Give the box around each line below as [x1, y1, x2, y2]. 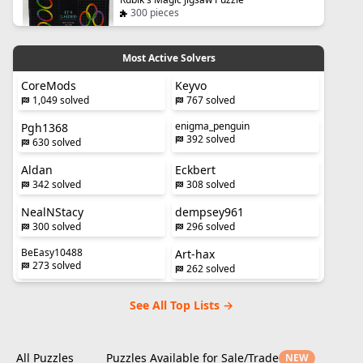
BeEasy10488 [21, 246, 83, 259]
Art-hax [175, 246, 215, 262]
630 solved [32, 135, 81, 149]
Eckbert [175, 162, 216, 177]
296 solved [186, 220, 235, 233]
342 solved [32, 177, 81, 191]
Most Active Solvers [122, 51, 216, 65]
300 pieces [130, 6, 179, 19]
